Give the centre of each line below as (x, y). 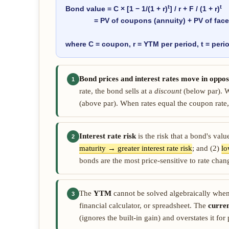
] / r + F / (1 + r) (195, 9)
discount (168, 91)
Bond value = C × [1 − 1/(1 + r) (117, 9)
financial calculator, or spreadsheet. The (144, 205)
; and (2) (207, 148)
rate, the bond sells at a (117, 91)
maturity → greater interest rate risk (136, 148)
